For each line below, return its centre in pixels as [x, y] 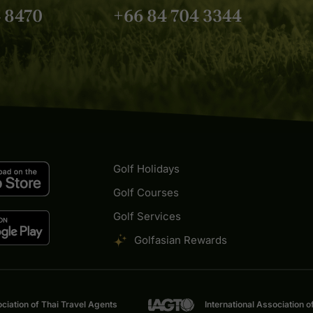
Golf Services [147, 217]
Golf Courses [146, 193]
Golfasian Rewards [180, 240]
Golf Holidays [146, 169]
